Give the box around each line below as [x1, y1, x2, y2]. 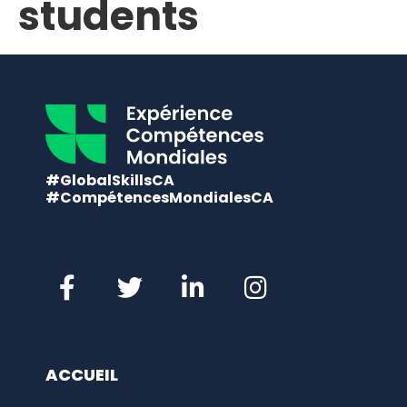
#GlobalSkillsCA [45, 170, 174, 192]
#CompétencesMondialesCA [45, 187, 273, 209]
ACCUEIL [45, 363, 118, 387]
